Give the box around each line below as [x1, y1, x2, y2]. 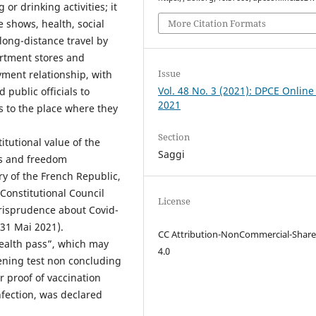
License [158, 194, 191, 207]
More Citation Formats [168, 16, 267, 30]
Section [158, 130, 190, 143]
